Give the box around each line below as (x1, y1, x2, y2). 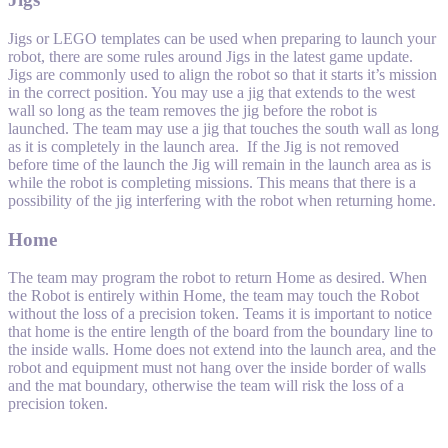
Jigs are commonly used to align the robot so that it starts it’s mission (8, 66, 437, 83)
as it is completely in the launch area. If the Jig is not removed (8, 138, 399, 155)
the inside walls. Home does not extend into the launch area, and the (8, 341, 436, 359)
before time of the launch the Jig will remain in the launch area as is (8, 156, 431, 173)
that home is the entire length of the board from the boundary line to (8, 323, 433, 341)
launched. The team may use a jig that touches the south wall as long (8, 120, 439, 137)
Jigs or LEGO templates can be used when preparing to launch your (8, 30, 436, 47)
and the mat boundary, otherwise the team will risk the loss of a (8, 377, 404, 395)
